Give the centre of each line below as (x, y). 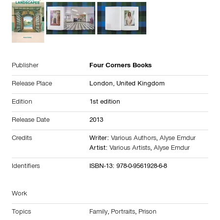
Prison (148, 213)
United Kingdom (140, 84)
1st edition (105, 103)
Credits (22, 139)
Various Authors (134, 139)
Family (98, 213)
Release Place (32, 84)
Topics (21, 213)
